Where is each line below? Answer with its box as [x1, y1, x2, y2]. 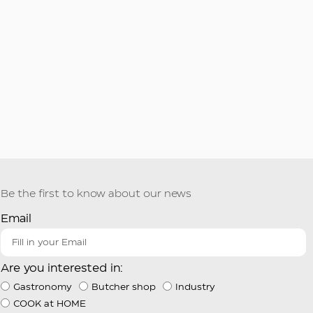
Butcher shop [91, 282, 156, 291]
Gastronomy [13, 282, 72, 291]
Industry [175, 282, 215, 291]
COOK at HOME [13, 299, 86, 308]
